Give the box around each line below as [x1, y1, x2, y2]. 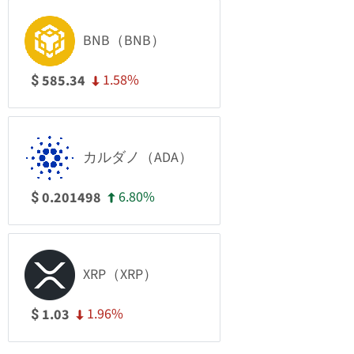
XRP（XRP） [83, 265, 157, 284]
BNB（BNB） [83, 31, 165, 51]
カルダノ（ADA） [83, 148, 193, 168]
